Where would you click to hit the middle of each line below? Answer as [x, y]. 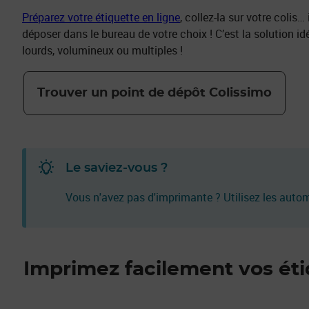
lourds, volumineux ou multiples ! [102, 51]
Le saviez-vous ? [117, 169]
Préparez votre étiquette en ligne [101, 18]
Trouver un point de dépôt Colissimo [154, 93]
